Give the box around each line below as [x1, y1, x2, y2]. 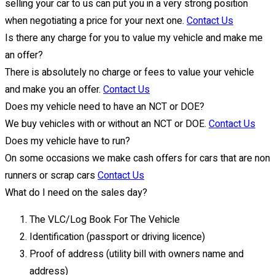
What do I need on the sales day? [5, 185, 147, 200]
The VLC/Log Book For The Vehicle [29, 212, 180, 227]
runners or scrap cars [5, 168, 98, 183]
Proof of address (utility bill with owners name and [29, 246, 244, 261]
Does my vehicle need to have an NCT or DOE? [5, 99, 204, 114]
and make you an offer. [5, 82, 103, 97]
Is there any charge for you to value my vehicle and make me [5, 30, 263, 45]
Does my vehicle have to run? [5, 133, 130, 149]
